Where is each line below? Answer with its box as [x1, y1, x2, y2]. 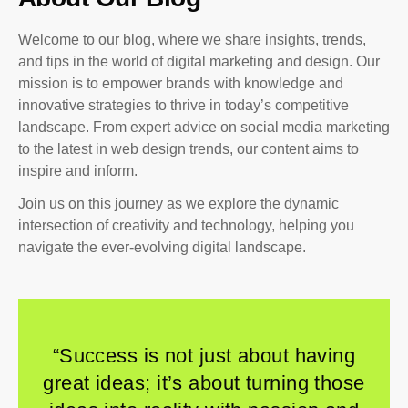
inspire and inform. [18, 163, 138, 178]
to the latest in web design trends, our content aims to [18, 141, 359, 157]
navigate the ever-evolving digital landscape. [18, 240, 306, 255]
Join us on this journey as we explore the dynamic [18, 196, 339, 211]
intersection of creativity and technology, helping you [18, 218, 354, 233]
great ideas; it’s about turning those [43, 372, 365, 394]
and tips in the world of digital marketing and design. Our [18, 54, 380, 69]
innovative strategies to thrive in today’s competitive [18, 97, 349, 113]
